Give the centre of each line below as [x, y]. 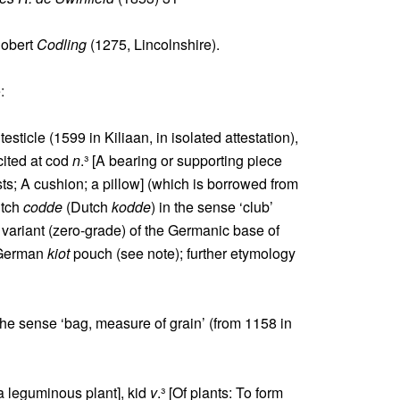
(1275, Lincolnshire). [153, 44]
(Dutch [87, 207]
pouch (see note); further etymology [183, 253]
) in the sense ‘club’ [212, 207]
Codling [62, 44]
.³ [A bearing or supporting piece [181, 160]
